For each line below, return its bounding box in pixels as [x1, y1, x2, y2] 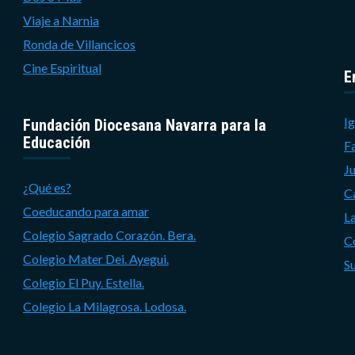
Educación [23, 132, 90, 152]
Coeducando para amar [23, 203, 149, 219]
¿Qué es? [23, 179, 71, 195]
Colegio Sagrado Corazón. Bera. [23, 227, 196, 242]
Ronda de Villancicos [23, 36, 136, 52]
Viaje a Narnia [23, 12, 99, 28]
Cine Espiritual [23, 59, 101, 75]
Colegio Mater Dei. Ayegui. [23, 250, 169, 266]
